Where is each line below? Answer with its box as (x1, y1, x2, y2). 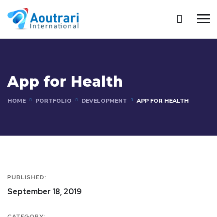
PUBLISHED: (7, 173, 46, 181)
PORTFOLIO (35, 96, 72, 105)
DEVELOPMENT (81, 96, 127, 105)
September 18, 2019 (7, 186, 82, 197)
